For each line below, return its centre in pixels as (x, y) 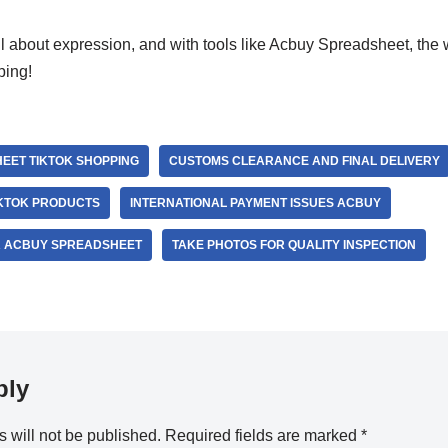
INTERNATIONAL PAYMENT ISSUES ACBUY (255, 203)
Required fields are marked (262, 435)
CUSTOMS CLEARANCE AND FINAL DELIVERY (304, 161)
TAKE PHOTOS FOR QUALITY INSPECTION (293, 245)
